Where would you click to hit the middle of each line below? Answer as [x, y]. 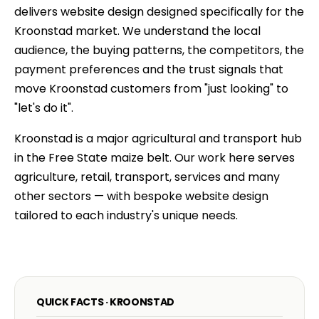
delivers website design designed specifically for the [159, 12]
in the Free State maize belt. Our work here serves [155, 158]
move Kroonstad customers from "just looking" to [151, 89]
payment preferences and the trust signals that [149, 69]
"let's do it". [44, 108]
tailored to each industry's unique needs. [126, 215]
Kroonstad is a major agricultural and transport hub [158, 138]
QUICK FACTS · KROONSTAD [105, 302]
